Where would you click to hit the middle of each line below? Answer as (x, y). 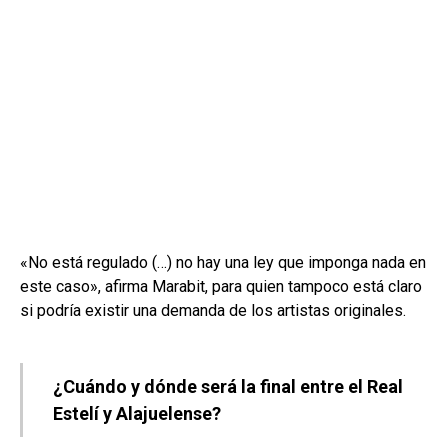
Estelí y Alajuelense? (137, 413)
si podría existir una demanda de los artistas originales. (213, 310)
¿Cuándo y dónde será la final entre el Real (228, 386)
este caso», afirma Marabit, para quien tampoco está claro (221, 286)
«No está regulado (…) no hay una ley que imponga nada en (223, 262)
